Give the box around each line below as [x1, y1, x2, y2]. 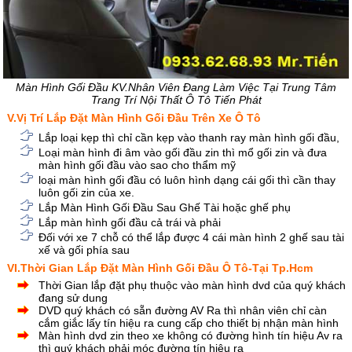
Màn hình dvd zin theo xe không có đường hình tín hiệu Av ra [38, 329, 343, 343]
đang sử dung [38, 291, 108, 305]
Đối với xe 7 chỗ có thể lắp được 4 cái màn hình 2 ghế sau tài [38, 231, 345, 244]
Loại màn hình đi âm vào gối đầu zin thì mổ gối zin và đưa [38, 146, 328, 159]
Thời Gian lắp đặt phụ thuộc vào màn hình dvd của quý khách [38, 279, 346, 292]
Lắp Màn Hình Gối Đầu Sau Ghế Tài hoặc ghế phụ [38, 201, 291, 214]
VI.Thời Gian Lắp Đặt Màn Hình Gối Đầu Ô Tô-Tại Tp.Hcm [7, 262, 313, 275]
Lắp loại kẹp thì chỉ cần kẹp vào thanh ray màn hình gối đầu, [38, 131, 340, 145]
